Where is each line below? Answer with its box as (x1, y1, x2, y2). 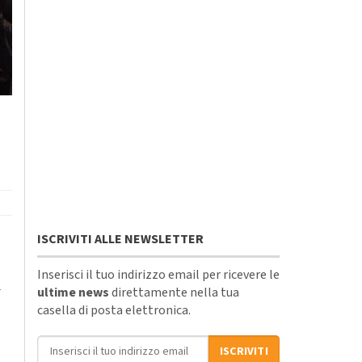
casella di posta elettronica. (37, 301, 191, 319)
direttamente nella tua (109, 283, 239, 301)
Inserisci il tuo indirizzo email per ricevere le (37, 265, 280, 284)
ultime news (37, 283, 109, 301)
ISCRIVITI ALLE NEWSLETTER (37, 229, 204, 248)
